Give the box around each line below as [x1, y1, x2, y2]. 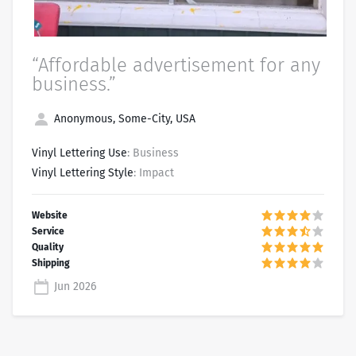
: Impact [133, 165, 174, 180]
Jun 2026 [51, 279, 96, 293]
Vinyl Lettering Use [32, 145, 127, 160]
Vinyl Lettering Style [32, 165, 133, 180]
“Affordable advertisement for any [32, 53, 320, 76]
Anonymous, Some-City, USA [51, 111, 195, 126]
